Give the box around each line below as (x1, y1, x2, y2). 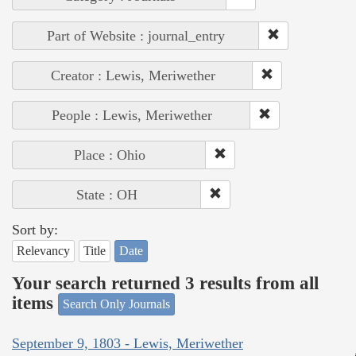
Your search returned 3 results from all (12, 273, 319, 293)
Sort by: (12, 222, 58, 238)
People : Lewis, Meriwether (51, 107, 212, 124)
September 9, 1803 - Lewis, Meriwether (12, 335, 243, 351)
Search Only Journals (63, 297, 170, 311)
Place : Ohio (73, 147, 145, 164)
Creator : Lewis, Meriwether (50, 68, 215, 84)
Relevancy (17, 244, 70, 258)
